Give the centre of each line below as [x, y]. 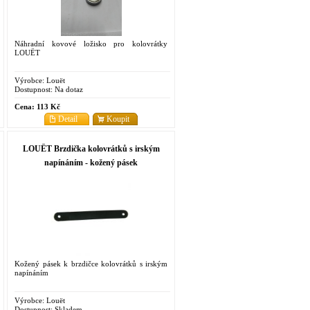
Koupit [118, 119]
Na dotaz [68, 89]
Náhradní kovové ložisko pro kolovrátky [91, 43]
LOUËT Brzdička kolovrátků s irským [91, 148]
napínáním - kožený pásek [91, 162]
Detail [68, 119]
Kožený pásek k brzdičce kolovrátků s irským [91, 263]
